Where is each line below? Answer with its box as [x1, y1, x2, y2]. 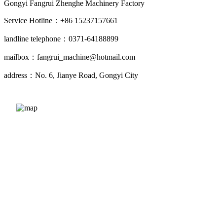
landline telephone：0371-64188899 [4, 35, 118, 43]
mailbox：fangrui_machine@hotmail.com [4, 53, 135, 61]
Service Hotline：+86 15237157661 [4, 16, 118, 25]
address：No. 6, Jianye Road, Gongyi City [4, 71, 138, 79]
